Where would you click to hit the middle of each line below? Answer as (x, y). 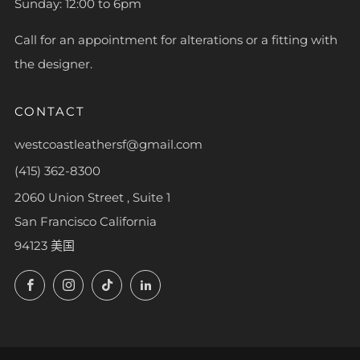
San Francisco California (86, 222)
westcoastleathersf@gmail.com (108, 145)
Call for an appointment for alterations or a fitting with (176, 40)
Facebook (73, 282)
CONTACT (50, 112)
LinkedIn (186, 282)
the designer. (53, 64)
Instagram (113, 282)
